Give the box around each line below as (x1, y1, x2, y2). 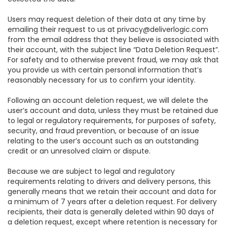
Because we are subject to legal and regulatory (8, 166, 175, 176)
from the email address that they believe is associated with (8, 34, 219, 45)
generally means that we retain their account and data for (8, 186, 216, 197)
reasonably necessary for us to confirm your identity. (8, 75, 196, 85)
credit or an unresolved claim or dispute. (8, 146, 150, 156)
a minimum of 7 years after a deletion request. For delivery (8, 197, 217, 207)
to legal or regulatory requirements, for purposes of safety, (8, 116, 216, 126)
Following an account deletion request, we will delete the (8, 95, 208, 105)
